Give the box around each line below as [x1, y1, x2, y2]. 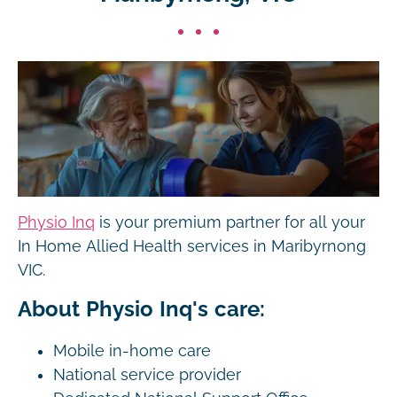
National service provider [53, 366, 241, 384]
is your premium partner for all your [95, 214, 365, 231]
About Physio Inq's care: [18, 297, 265, 321]
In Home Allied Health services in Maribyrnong [18, 237, 366, 255]
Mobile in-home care [53, 342, 211, 360]
